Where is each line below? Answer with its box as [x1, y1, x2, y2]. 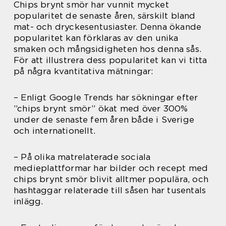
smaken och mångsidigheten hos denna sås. [14, 43, 202, 54]
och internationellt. [14, 125, 95, 136]
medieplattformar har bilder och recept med [14, 162, 208, 173]
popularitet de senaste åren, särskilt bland [14, 10, 196, 21]
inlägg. [14, 196, 43, 206]
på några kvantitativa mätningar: [14, 66, 153, 76]
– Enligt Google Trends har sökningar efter [14, 92, 198, 102]
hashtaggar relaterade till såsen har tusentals [14, 185, 206, 195]
